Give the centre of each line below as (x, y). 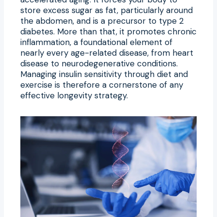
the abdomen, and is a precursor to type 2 (102, 21)
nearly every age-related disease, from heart (107, 53)
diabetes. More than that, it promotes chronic (108, 31)
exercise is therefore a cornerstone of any (102, 85)
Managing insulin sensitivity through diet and (104, 74)
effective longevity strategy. (74, 95)
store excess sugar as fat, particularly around (107, 10)
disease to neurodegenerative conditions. (99, 63)
